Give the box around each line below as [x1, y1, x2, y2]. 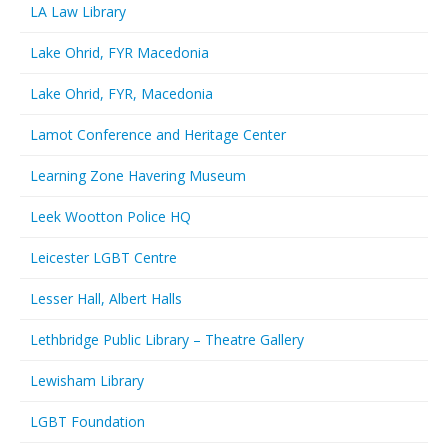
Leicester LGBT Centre [30, 248, 177, 267]
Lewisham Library [30, 371, 144, 390]
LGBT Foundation [30, 412, 145, 431]
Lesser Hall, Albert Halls [30, 289, 182, 308]
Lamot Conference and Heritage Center [30, 125, 286, 144]
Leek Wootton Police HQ [30, 207, 191, 226]
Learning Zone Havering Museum [30, 166, 246, 185]
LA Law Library [30, 2, 126, 21]
